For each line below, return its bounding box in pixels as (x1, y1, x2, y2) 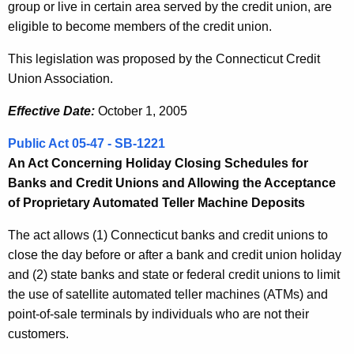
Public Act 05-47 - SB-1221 (8, 137, 165, 151)
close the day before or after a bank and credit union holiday (8, 248, 341, 262)
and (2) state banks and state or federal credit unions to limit (8, 268, 340, 282)
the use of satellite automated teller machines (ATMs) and (8, 288, 328, 302)
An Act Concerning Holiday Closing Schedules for (8, 156, 308, 171)
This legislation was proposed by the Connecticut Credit (8, 52, 320, 66)
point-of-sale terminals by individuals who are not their (8, 307, 309, 322)
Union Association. (8, 72, 113, 86)
